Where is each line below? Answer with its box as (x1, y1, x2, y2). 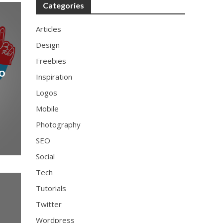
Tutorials (36, 183, 67, 193)
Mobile (36, 104, 59, 113)
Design (36, 40, 60, 50)
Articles (36, 24, 62, 34)
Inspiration (36, 72, 73, 82)
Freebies (36, 56, 67, 66)
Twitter (36, 199, 62, 209)
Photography (36, 119, 81, 129)
